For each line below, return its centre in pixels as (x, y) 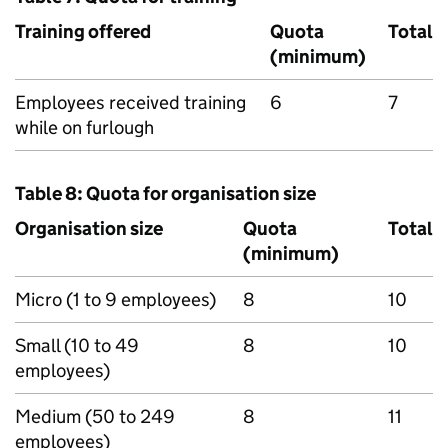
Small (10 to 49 (77, 345)
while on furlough (84, 127)
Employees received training (130, 102)
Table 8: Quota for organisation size (165, 193)
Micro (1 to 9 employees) (115, 299)
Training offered (83, 31)
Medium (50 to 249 (95, 416)
